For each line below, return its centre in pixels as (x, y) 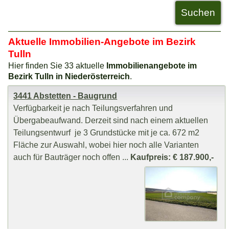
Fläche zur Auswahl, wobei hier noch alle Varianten (107, 145)
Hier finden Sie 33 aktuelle (58, 66)
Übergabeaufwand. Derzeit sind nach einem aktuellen (111, 120)
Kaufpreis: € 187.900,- (172, 157)
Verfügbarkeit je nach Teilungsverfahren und (93, 108)
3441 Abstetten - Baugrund (65, 96)
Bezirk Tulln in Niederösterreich (69, 76)
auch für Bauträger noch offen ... (72, 157)
